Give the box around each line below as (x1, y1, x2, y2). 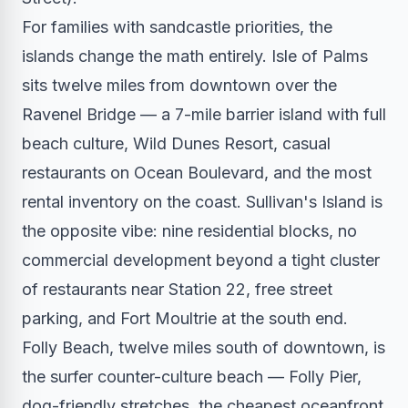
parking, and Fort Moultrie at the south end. (22, 309, 348, 329)
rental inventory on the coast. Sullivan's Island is (22, 192, 382, 212)
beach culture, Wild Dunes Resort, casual (22, 134, 331, 154)
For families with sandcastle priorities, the (22, 17, 332, 37)
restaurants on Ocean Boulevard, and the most (22, 163, 372, 183)
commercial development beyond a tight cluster (22, 250, 380, 270)
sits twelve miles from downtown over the (22, 76, 337, 96)
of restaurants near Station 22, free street (22, 280, 332, 300)
